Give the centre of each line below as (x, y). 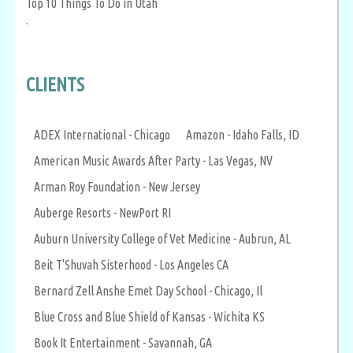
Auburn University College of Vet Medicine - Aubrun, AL (162, 238)
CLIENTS (55, 84)
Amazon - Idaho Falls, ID (243, 134)
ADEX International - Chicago (102, 134)
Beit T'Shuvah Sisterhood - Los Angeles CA (131, 264)
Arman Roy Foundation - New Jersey (117, 186)
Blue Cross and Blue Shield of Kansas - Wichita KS (149, 316)
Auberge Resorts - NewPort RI (102, 212)
